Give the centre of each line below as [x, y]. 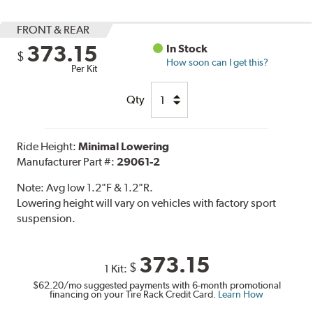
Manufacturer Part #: [67, 162]
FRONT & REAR [53, 30]
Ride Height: [48, 147]
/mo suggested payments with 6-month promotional [172, 285]
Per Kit [85, 69]
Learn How [241, 294]
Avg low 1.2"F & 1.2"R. [100, 188]
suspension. [46, 219]
